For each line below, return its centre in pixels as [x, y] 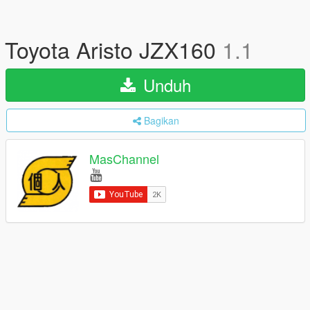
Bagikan [162, 120]
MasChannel [124, 159]
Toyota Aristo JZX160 [113, 49]
